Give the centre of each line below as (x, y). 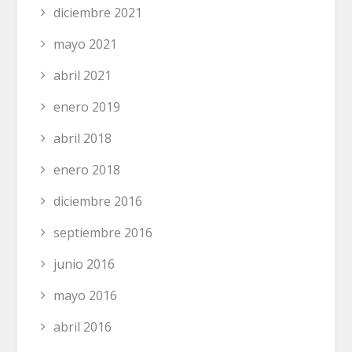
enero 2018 (87, 169)
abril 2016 (83, 326)
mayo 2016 (86, 295)
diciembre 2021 (98, 12)
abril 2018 (83, 138)
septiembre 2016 (103, 232)
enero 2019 (87, 106)
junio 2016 (84, 264)
